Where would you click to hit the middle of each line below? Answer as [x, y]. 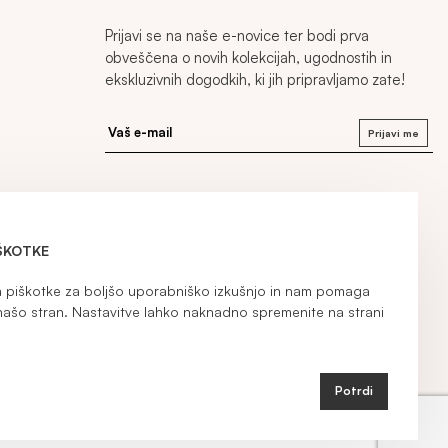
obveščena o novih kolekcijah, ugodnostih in [248, 58]
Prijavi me [393, 132]
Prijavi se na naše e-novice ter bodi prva [236, 36]
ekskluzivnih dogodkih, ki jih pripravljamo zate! [254, 80]
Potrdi [353, 391]
